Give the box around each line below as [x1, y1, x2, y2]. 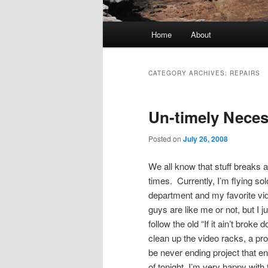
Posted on [148, 133, 183, 144]
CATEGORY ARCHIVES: [148, 69, 230, 78]
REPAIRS [230, 69, 260, 78]
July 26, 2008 [183, 133, 228, 145]
